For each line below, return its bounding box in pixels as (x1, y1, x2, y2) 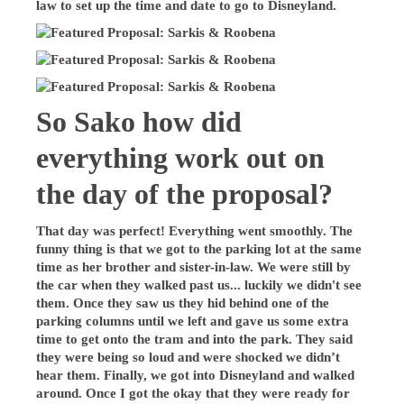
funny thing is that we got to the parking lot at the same (36, 241, 363, 256)
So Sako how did (36, 106, 243, 138)
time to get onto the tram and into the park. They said (36, 331, 353, 346)
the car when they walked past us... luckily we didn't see (36, 277, 363, 292)
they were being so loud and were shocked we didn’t (36, 349, 341, 364)
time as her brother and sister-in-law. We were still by (36, 259, 352, 274)
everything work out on (36, 142, 326, 174)
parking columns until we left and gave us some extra (36, 313, 350, 328)
